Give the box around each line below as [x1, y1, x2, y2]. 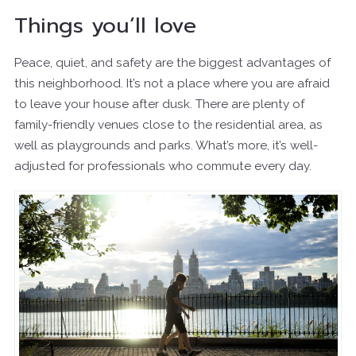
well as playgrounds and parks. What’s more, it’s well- [14, 137, 318, 153]
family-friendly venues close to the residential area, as [14, 117, 323, 132]
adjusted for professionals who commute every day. [14, 158, 311, 173]
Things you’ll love [14, 9, 196, 41]
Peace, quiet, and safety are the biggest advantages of [14, 55, 331, 70]
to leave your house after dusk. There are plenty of [14, 96, 304, 111]
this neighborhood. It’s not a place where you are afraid [14, 75, 330, 91]
